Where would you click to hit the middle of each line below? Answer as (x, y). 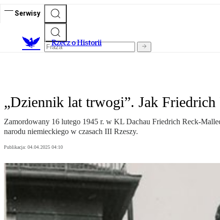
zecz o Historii (79, 43)
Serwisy (27, 13)
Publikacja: (16, 147)
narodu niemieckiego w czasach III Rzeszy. (71, 132)
